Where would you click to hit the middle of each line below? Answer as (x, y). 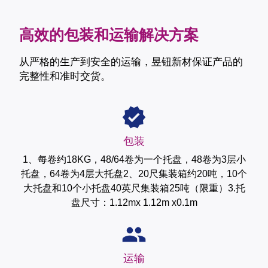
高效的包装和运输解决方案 (109, 35)
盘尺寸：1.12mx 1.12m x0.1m (134, 202)
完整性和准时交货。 (65, 77)
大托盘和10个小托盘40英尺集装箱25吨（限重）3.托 (134, 188)
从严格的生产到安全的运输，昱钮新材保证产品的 (131, 62)
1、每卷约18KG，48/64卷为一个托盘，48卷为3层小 (134, 159)
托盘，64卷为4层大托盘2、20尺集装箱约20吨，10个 (134, 173)
